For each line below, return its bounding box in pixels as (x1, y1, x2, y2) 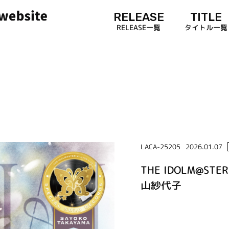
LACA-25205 (140, 142, 180, 151)
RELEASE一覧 (117, 22, 161, 32)
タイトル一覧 (184, 22, 227, 32)
